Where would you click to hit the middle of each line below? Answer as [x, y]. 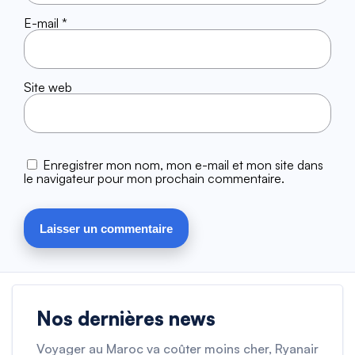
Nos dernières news [126, 319]
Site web [48, 87]
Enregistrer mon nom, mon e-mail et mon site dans [183, 165]
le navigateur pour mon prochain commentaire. [154, 178]
